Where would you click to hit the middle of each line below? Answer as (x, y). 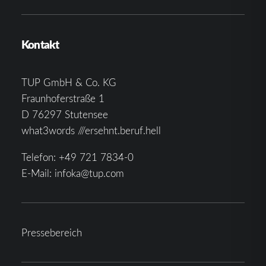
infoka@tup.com (89, 173)
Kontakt (40, 44)
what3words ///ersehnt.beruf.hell (91, 130)
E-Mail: (38, 173)
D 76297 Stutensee (65, 114)
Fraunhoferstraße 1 (63, 98)
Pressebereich (52, 232)
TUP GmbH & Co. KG (69, 82)
